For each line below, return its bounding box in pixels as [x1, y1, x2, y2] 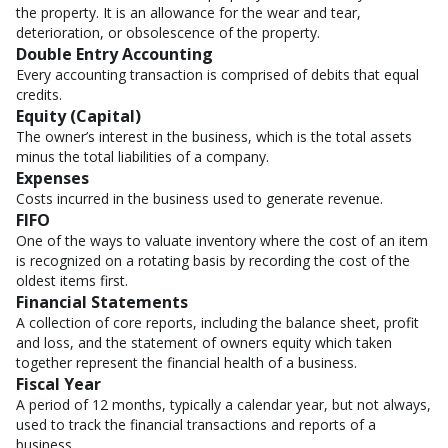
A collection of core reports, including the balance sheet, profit [16, 313, 419, 332]
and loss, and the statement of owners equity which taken [16, 333, 392, 352]
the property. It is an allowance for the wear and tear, [16, 3, 361, 22]
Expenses [16, 167, 89, 189]
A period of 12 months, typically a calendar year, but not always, [16, 395, 431, 414]
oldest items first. [16, 271, 128, 290]
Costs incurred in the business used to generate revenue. [16, 189, 383, 208]
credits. [16, 85, 62, 104]
